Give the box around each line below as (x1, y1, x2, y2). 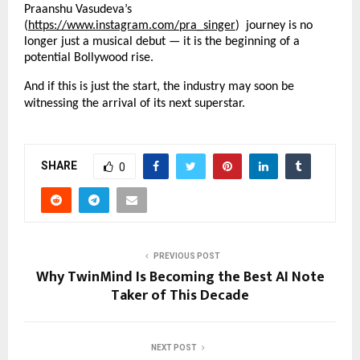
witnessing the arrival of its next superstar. (24, 97, 245, 111)
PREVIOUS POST (153, 252, 220, 261)
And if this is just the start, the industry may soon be (24, 80, 294, 94)
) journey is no (235, 19, 313, 33)
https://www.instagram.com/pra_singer (28, 19, 235, 33)
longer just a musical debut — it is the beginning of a (24, 35, 300, 49)
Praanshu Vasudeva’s (24, 3, 132, 17)
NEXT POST (150, 343, 197, 353)
